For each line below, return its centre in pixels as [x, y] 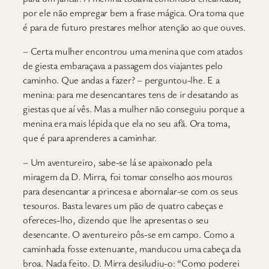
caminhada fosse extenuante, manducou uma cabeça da [132, 248]
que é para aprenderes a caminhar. [90, 138]
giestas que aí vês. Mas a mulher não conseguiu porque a [134, 109]
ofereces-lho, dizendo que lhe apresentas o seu [116, 219]
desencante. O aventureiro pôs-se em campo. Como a [129, 234]
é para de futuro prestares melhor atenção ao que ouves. [134, 27]
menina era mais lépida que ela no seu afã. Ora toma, [127, 123]
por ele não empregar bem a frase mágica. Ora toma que [134, 12]
